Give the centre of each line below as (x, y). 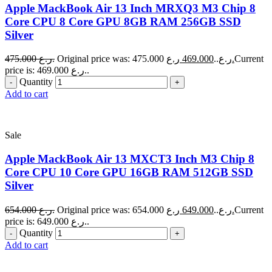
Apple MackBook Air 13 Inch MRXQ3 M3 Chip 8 (130, 8)
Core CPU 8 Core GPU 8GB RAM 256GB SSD (123, 21)
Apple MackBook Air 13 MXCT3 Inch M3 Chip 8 (130, 158)
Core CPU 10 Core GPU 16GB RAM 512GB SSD (129, 172)
